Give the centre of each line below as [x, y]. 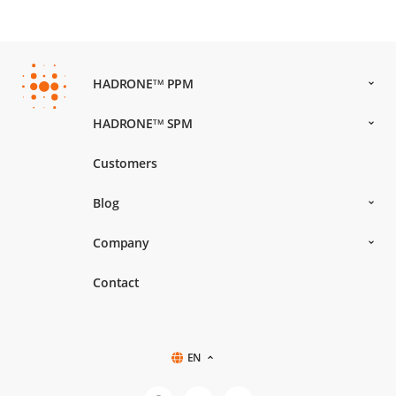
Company [122, 243]
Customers [125, 164]
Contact [117, 283]
